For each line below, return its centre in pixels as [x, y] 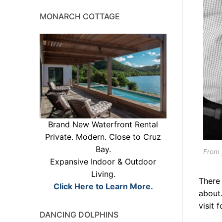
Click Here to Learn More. [103, 186]
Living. [103, 174]
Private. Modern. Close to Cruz [103, 137]
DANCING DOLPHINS [79, 214]
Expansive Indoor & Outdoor [103, 161]
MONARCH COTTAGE [80, 16]
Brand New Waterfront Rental [103, 124]
